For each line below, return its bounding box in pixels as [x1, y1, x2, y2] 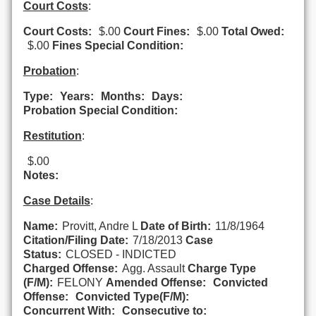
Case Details [23, 194, 90, 207]
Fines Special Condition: [51, 39, 183, 51]
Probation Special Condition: [23, 104, 178, 116]
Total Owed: [221, 25, 284, 37]
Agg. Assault [121, 262, 185, 274]
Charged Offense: [23, 262, 118, 274]
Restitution [23, 129, 82, 142]
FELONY [56, 276, 103, 288]
